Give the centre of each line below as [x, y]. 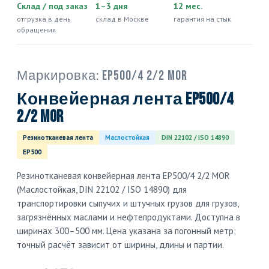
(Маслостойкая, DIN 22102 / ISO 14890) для [102, 189]
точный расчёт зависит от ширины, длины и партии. [120, 245]
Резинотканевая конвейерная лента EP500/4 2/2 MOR [123, 176]
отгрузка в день [44, 19]
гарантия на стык [203, 19]
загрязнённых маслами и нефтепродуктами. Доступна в [128, 217]
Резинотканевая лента [58, 138]
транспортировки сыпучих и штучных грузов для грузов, [128, 203]
